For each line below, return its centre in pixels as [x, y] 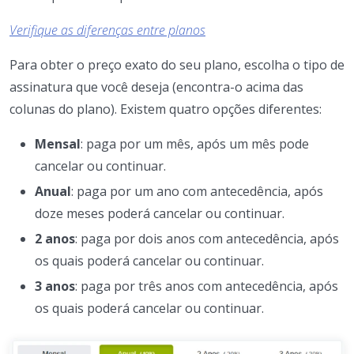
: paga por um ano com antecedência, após [197, 191]
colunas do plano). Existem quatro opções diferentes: [166, 109]
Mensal [58, 143]
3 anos [55, 286]
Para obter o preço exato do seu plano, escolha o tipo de [177, 64]
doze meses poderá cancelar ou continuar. [160, 213]
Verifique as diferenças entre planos [107, 30]
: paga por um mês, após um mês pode [195, 143]
